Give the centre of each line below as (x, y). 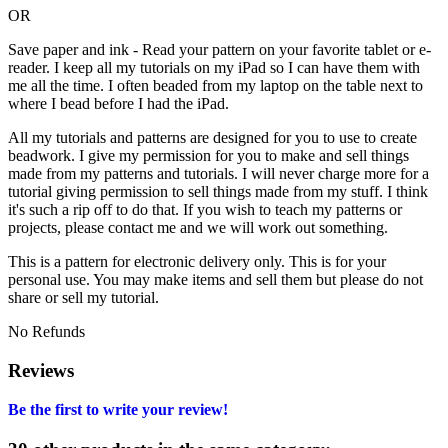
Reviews (41, 371)
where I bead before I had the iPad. (118, 104)
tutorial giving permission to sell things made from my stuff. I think (218, 192)
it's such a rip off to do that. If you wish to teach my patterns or (205, 210)
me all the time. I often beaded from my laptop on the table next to (215, 86)
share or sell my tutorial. (83, 298)
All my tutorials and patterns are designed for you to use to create (212, 138)
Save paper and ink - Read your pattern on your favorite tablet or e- (219, 50)
